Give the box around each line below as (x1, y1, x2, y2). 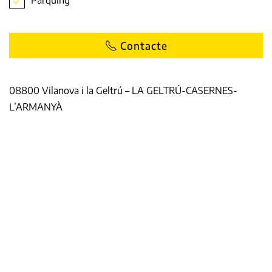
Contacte (120, 38, 168, 52)
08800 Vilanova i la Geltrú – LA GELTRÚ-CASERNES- (9, 84, 237, 97)
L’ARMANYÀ (9, 100, 63, 113)
